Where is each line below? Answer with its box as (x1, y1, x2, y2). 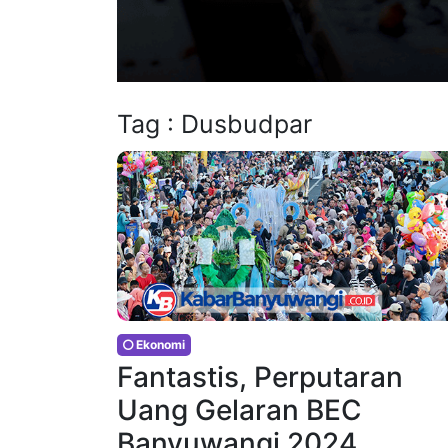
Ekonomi (133, 337, 185, 353)
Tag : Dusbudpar (117, 109, 312, 140)
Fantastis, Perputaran (117, 360, 403, 395)
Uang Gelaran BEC (117, 393, 362, 428)
